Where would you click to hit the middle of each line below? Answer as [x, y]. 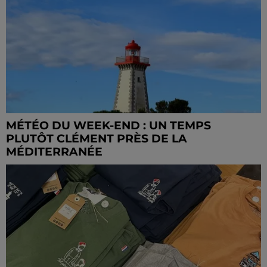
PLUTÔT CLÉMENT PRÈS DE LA [97, 139]
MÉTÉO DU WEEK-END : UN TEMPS [108, 126]
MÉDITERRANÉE [54, 152]
